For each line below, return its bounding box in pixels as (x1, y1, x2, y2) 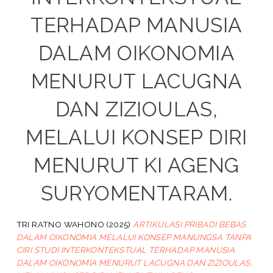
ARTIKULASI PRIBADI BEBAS (133, 219, 246, 229)
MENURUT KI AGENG (34, 153, 239, 177)
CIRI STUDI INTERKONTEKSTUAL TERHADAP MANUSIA (16, 244, 235, 255)
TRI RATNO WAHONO (16, 219, 105, 229)
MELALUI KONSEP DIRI (26, 125, 247, 149)
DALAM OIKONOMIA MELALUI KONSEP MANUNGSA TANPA (16, 232, 252, 242)
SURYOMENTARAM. (40, 181, 233, 205)
